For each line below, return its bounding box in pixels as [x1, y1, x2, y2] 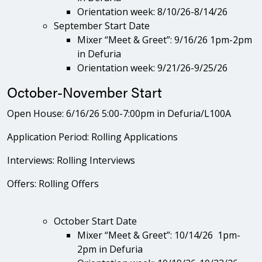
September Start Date [54, 19, 150, 32]
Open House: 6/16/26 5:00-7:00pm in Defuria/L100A [7, 106, 231, 120]
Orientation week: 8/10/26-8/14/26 [77, 5, 227, 18]
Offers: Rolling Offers [7, 177, 99, 190]
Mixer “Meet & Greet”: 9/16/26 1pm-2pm [77, 33, 252, 46]
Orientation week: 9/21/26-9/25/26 [77, 61, 227, 74]
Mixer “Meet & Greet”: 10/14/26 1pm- [77, 228, 240, 242]
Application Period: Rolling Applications [7, 130, 178, 143]
